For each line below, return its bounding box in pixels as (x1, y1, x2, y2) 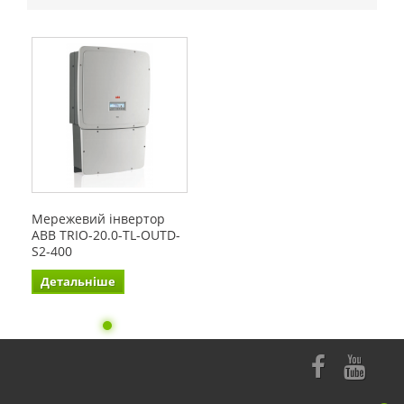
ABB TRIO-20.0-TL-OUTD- (32, 226, 180, 244)
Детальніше (41, 273, 115, 290)
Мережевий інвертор (32, 210, 165, 228)
